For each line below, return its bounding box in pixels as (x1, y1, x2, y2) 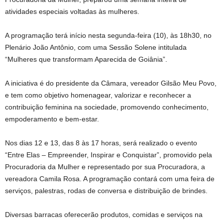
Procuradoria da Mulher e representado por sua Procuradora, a (5, 162, 205, 171)
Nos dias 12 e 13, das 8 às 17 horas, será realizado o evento (5, 138, 197, 147)
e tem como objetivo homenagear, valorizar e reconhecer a (5, 91, 191, 99)
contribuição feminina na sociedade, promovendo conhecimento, (5, 103, 209, 111)
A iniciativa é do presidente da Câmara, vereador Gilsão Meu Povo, (5, 79, 217, 87)
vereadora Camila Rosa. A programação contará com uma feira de (5, 174, 215, 183)
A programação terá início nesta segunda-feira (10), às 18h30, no (5, 31, 212, 39)
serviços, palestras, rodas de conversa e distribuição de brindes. (5, 186, 208, 195)
